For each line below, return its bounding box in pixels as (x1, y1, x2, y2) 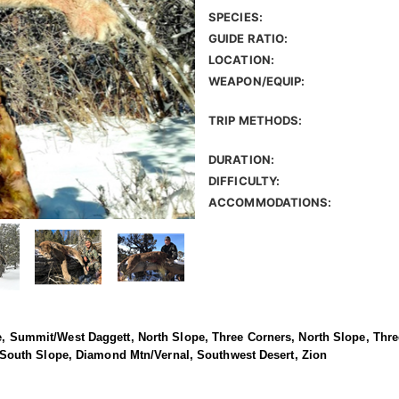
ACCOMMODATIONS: (208, 195, 332, 210)
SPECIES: (208, 10, 263, 25)
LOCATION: (208, 53, 274, 68)
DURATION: (208, 152, 274, 167)
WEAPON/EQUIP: (208, 74, 305, 89)
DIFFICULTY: (208, 174, 281, 189)
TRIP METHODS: (208, 113, 303, 128)
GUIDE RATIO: (208, 31, 289, 46)
